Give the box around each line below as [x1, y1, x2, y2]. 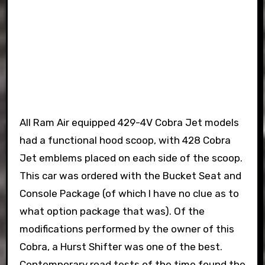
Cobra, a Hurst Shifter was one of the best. [19, 241, 222, 253]
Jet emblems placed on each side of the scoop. [19, 152, 243, 164]
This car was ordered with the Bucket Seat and [19, 170, 241, 182]
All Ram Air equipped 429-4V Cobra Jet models [19, 117, 239, 128]
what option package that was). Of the [19, 205, 205, 217]
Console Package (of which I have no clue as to [19, 188, 239, 199]
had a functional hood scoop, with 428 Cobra [19, 134, 231, 146]
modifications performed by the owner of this [19, 223, 234, 235]
